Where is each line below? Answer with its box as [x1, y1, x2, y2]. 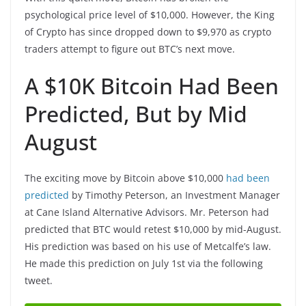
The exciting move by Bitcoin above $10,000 [25, 171, 226, 184]
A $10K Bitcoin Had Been [25, 70, 279, 100]
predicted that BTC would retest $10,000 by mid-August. [25, 222, 281, 236]
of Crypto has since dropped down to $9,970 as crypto [25, 25, 271, 38]
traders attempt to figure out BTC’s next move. [25, 42, 235, 55]
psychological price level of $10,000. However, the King [25, 8, 275, 21]
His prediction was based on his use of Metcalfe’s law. [25, 239, 271, 253]
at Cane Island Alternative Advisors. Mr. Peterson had [25, 205, 269, 219]
